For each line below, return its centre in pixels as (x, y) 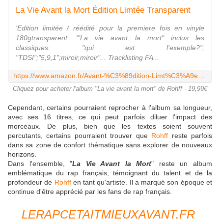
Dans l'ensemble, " (40, 164)
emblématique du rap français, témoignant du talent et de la (110, 173)
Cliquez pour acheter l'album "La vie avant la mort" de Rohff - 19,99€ (110, 89)
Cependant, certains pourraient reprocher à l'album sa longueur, (110, 108)
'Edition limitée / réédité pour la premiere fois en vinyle (110, 28)
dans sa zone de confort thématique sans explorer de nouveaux (110, 145)
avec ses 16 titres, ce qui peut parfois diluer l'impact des (110, 117)
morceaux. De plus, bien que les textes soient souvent (110, 126)
